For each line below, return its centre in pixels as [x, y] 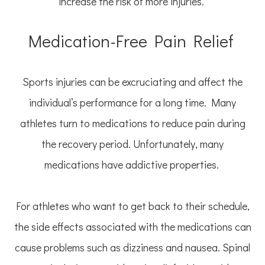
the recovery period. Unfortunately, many [132, 144]
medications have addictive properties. [132, 165]
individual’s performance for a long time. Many [132, 103]
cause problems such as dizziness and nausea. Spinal [132, 248]
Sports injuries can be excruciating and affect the [132, 82]
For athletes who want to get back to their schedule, [132, 206]
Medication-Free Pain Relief [132, 41]
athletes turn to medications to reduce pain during [132, 123]
